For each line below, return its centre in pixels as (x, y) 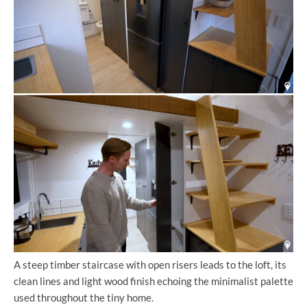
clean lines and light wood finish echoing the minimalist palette (153, 281)
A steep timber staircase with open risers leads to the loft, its (150, 264)
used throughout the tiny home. (84, 297)
